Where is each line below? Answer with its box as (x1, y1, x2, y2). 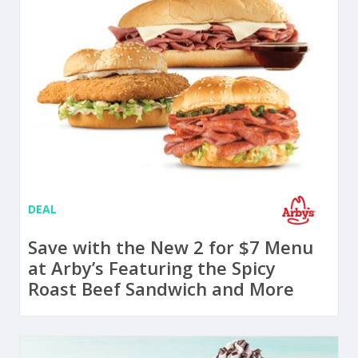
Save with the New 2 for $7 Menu (28, 235, 313, 260)
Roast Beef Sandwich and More (28, 276, 294, 301)
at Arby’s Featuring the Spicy (28, 256, 276, 280)
